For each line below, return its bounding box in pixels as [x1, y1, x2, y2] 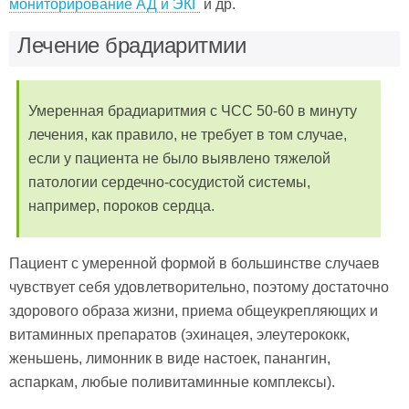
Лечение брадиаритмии [17, 32, 246, 58]
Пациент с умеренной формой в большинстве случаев [9, 255, 380, 271]
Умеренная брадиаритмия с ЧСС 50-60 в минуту [28, 102, 357, 119]
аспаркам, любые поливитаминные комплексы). [9, 373, 335, 390]
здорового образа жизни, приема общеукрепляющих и [9, 302, 378, 319]
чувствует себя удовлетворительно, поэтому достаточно [9, 278, 389, 295]
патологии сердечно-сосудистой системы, [28, 173, 310, 190]
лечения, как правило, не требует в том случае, [28, 126, 347, 142]
